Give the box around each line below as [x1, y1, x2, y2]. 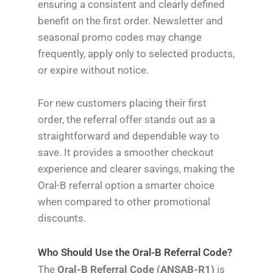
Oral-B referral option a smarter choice [38, 179, 215, 192]
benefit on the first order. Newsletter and [38, 15, 224, 27]
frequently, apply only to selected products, [38, 48, 235, 60]
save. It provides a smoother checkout [38, 146, 214, 159]
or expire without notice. [38, 64, 149, 77]
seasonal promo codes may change [38, 31, 202, 44]
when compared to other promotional [38, 196, 211, 208]
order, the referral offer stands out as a [38, 113, 216, 126]
